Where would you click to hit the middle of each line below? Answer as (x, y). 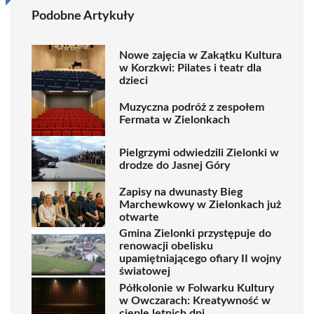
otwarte (139, 217)
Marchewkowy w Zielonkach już (200, 204)
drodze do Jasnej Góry (175, 165)
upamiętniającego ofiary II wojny (200, 259)
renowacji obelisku (166, 246)
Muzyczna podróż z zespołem (192, 107)
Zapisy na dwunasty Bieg (181, 192)
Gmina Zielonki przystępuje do (195, 233)
